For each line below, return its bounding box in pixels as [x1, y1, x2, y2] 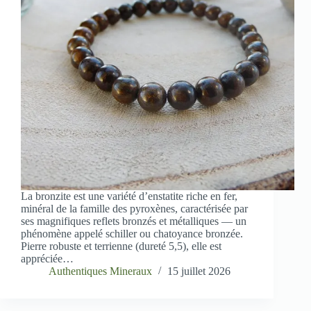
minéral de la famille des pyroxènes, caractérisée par [21, 203, 248, 215]
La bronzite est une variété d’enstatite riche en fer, [21, 190, 237, 203]
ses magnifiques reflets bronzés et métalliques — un [21, 215, 246, 228]
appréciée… [21, 253, 74, 265]
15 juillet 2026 [167, 265, 230, 278]
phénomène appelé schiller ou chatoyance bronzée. [21, 228, 243, 240]
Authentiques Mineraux [49, 265, 152, 278]
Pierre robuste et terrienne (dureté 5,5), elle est [21, 240, 221, 253]
